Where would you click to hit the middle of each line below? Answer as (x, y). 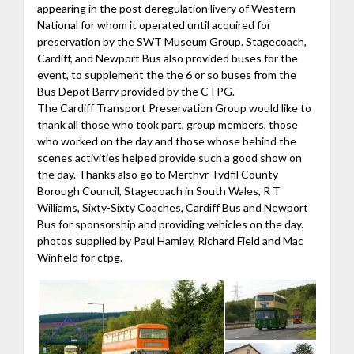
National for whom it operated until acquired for (154, 25)
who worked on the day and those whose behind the (166, 141)
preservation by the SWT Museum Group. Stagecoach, (171, 41)
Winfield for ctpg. (79, 257)
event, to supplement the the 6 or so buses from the (166, 75)
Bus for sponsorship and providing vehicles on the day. (170, 224)
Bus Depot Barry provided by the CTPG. (136, 91)
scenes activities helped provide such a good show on (169, 158)
